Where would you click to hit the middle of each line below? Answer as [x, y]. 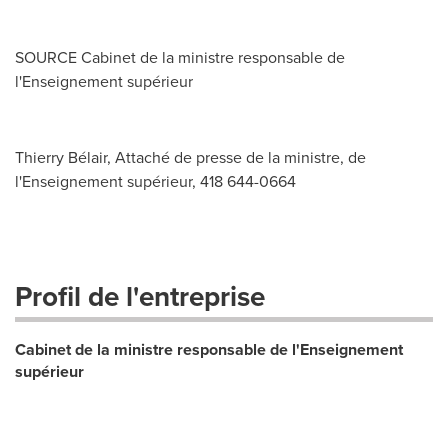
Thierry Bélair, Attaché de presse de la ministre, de [190, 157]
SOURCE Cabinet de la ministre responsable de [180, 57]
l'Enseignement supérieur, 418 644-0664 [155, 181]
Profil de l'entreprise [140, 296]
